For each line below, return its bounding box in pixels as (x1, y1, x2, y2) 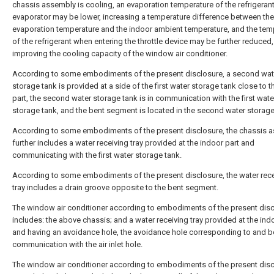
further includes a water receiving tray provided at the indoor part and (12, 138, 254, 147)
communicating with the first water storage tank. (12, 150, 182, 160)
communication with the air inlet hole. (12, 240, 143, 249)
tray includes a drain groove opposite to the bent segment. (12, 183, 218, 192)
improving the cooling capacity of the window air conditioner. (12, 49, 228, 58)
